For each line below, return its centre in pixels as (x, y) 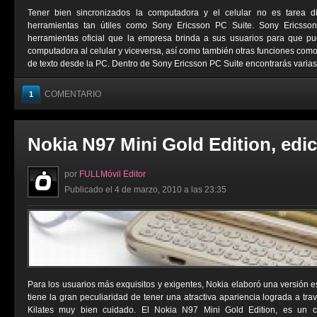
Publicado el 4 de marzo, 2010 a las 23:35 (145, 190)
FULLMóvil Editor (113, 174)
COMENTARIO (73, 94)
